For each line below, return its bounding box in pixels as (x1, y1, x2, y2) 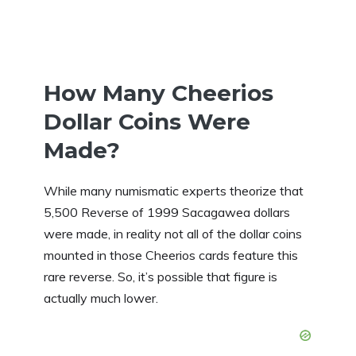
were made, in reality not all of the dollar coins (44, 225, 302, 242)
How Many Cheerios (44, 79, 273, 106)
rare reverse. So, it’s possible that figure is (44, 268, 277, 284)
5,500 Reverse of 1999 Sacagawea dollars (44, 203, 290, 220)
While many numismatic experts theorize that (44, 182, 304, 199)
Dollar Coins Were (44, 107, 250, 135)
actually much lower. (44, 289, 158, 306)
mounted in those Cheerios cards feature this (44, 246, 298, 263)
